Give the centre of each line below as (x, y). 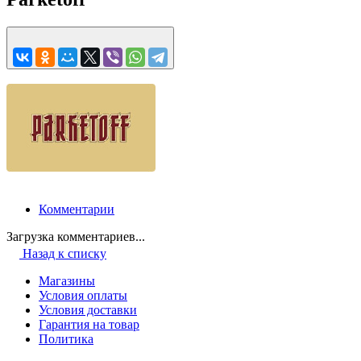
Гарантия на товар (89, 324)
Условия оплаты (83, 295)
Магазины (67, 280)
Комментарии (77, 209)
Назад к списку (64, 253)
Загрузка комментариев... (76, 236)
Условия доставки (88, 309)
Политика (66, 338)
